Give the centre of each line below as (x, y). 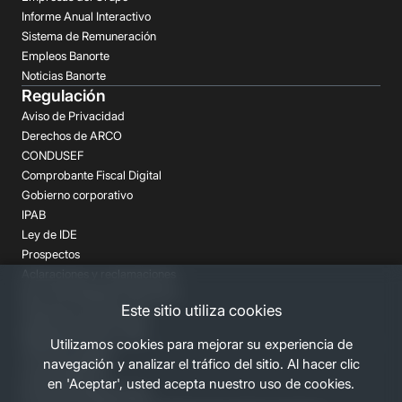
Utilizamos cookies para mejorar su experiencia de (201, 344)
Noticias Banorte (64, 75)
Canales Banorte (64, 373)
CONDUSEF (52, 155)
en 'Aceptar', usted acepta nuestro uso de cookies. (201, 384)
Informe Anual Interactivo (86, 16)
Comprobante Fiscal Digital (92, 175)
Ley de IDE (49, 234)
